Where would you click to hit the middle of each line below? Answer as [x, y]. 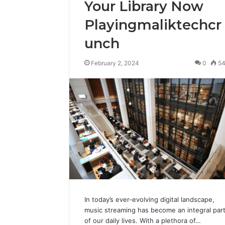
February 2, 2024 [115, 63]
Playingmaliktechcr [153, 25]
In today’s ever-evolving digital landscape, [149, 200]
